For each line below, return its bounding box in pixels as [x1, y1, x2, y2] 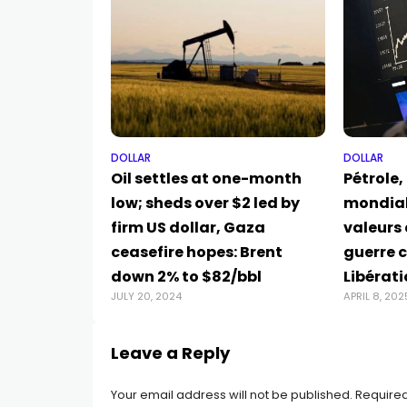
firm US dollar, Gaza [111, 216, 265, 238]
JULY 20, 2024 [111, 288, 182, 303]
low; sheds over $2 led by [111, 192, 300, 213]
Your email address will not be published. [111, 385, 352, 403]
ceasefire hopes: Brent [111, 241, 283, 263]
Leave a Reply [111, 341, 230, 364]
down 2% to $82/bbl [111, 265, 262, 287]
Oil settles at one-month [111, 167, 302, 189]
